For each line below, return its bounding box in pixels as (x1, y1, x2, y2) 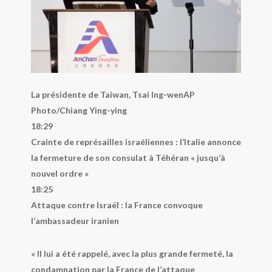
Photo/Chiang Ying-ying (30, 104, 127, 115)
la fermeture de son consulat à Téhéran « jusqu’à (30, 152, 225, 163)
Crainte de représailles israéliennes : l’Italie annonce (30, 136, 241, 147)
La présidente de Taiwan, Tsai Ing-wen (30, 89, 183, 100)
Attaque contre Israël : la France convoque (30, 199, 203, 210)
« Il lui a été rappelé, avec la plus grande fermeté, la (30, 248, 233, 259)
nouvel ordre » (30, 168, 89, 178)
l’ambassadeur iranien (30, 215, 119, 226)
